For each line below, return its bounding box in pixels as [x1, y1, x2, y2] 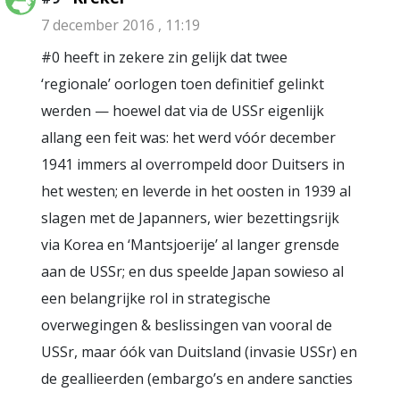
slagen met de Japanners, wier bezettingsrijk [41, 208, 339, 229]
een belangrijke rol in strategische [41, 288, 271, 309]
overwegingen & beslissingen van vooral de [41, 315, 332, 336]
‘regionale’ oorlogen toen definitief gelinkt [41, 74, 324, 95]
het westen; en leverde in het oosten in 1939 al [41, 181, 351, 202]
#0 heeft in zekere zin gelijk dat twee [41, 47, 287, 68]
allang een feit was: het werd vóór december [41, 128, 336, 148]
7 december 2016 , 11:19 [41, 15, 200, 36]
